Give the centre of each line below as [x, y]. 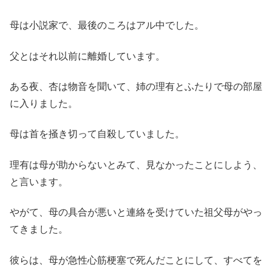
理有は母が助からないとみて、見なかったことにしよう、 [136, 165]
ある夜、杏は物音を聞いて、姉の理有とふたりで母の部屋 [136, 87]
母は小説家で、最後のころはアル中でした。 [107, 25]
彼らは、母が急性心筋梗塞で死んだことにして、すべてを [136, 260]
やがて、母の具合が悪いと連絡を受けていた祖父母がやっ [136, 212]
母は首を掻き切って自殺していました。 [97, 134]
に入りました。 [44, 104]
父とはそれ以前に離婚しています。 [87, 56]
